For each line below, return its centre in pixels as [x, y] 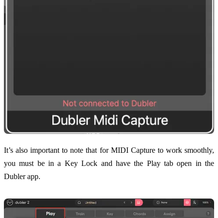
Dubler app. [22, 176]
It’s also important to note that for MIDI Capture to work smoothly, [109, 150]
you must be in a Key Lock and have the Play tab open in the [109, 163]
